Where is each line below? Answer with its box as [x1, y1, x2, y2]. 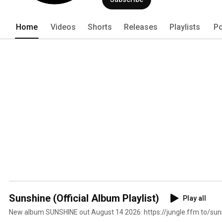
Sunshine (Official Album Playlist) [9, 192, 159, 204]
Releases [124, 22, 158, 32]
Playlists [169, 22, 200, 32]
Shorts [88, 22, 112, 32]
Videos [51, 22, 76, 32]
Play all [183, 194, 206, 202]
